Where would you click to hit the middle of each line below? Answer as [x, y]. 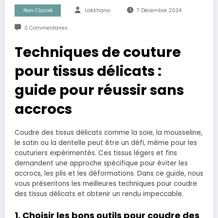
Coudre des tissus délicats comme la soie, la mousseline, [109, 133]
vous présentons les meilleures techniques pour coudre [106, 184]
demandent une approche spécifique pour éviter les [101, 163]
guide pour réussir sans [99, 90]
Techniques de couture [98, 52]
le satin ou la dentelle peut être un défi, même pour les [106, 143]
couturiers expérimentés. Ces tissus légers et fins [96, 153]
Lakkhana [97, 11]
